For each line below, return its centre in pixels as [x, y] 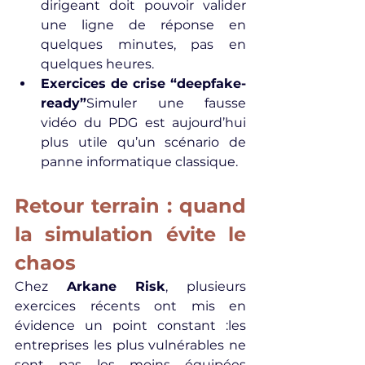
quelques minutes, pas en [143, 44]
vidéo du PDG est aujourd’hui [143, 123]
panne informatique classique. [139, 162]
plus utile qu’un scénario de [143, 142]
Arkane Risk [116, 286]
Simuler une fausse [166, 103]
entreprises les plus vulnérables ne [130, 345]
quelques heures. [97, 64]
